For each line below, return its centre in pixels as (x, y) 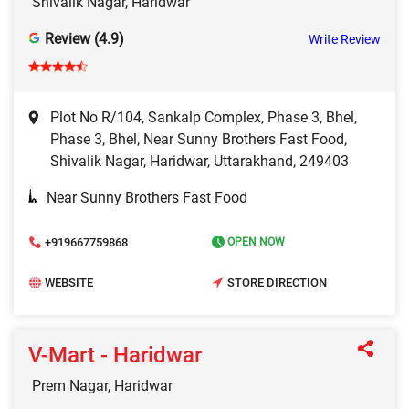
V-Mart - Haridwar (115, 356)
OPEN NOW (255, 242)
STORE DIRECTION (277, 282)
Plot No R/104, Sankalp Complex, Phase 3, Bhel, (204, 118)
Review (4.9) (84, 39)
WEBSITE (69, 282)
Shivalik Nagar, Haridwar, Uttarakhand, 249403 (199, 162)
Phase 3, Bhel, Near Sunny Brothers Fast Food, (199, 140)
